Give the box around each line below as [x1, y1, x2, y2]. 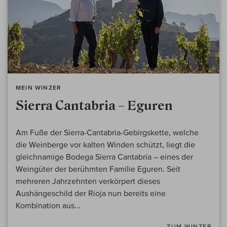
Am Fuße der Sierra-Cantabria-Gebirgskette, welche [16, 128, 199, 137]
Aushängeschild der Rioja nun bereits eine [16, 188, 166, 198]
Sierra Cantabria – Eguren [16, 98, 173, 113]
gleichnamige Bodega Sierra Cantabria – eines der [16, 152, 193, 162]
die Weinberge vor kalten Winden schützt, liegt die [16, 140, 195, 149]
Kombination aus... [16, 201, 81, 210]
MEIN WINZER [16, 84, 62, 91]
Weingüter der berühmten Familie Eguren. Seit [16, 164, 180, 174]
